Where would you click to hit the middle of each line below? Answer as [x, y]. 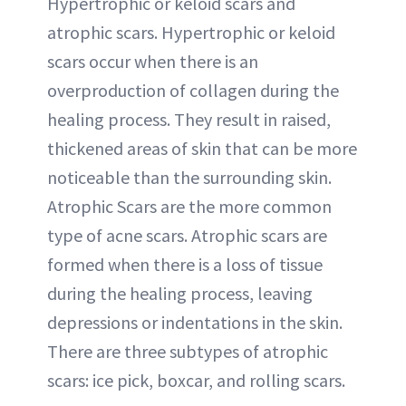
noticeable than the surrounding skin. [189, 177]
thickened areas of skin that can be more [202, 148]
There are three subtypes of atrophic [188, 351]
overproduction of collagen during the [193, 90]
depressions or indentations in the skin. [195, 322]
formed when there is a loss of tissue [185, 264]
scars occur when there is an [153, 61]
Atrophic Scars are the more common [189, 206]
